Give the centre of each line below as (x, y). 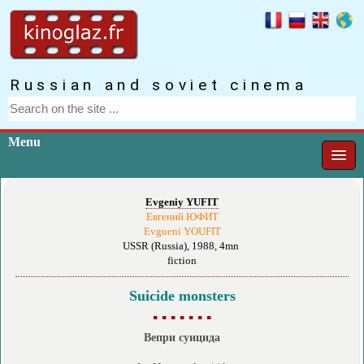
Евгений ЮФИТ (182, 217)
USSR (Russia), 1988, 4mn (182, 246)
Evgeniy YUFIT (182, 202)
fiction (182, 260)
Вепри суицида (182, 337)
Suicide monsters (182, 295)
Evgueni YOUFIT (182, 231)
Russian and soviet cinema (159, 84)
